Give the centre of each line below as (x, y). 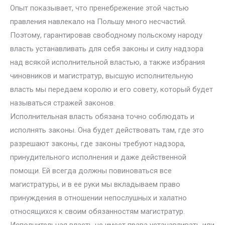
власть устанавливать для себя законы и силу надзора (107, 49)
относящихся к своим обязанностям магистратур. (97, 211)
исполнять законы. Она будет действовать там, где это (107, 130)
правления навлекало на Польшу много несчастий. (98, 22)
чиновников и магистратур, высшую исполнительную (102, 76)
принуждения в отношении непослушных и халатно (98, 198)
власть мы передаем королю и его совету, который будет (111, 89)
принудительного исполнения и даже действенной (98, 157)
